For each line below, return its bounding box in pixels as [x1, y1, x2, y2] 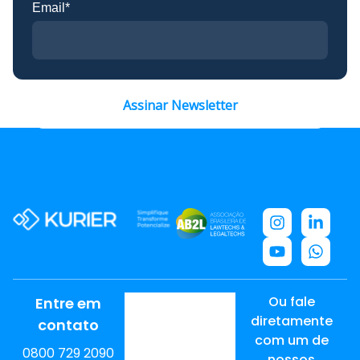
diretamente [250, 312, 333, 331]
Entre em [35, 293, 102, 314]
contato [38, 315, 100, 336]
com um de [254, 331, 329, 350]
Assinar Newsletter [122, 96, 238, 114]
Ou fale [268, 292, 315, 312]
